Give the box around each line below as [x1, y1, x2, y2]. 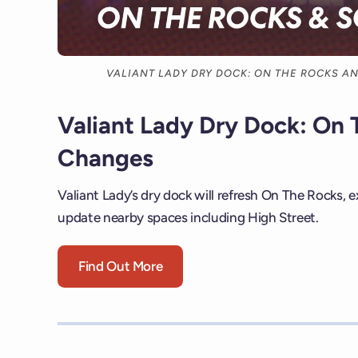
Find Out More [78, 258, 163, 275]
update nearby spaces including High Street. [58, 209, 319, 226]
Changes [58, 143, 154, 172]
